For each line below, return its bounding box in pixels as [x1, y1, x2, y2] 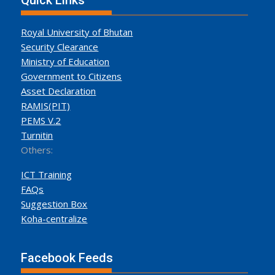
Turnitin [21, 129, 53, 141]
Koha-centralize [21, 212, 88, 225]
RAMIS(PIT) [21, 99, 71, 112]
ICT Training [21, 168, 72, 180]
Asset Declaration [21, 85, 96, 97]
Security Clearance [21, 41, 99, 53]
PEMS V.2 [21, 114, 61, 126]
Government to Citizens [21, 70, 122, 82]
